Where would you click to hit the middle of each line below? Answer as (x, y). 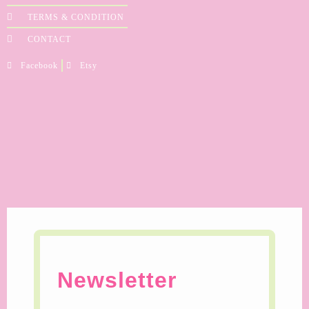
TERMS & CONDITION (76, 17)
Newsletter (117, 280)
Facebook (39, 65)
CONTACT (50, 39)
